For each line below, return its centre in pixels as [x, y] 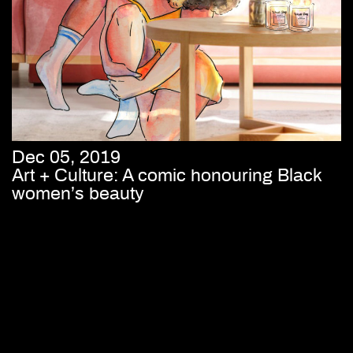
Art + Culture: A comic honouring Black [167, 176]
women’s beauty [78, 194]
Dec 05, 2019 [66, 158]
